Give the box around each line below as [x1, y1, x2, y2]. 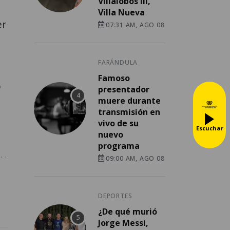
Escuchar [196, 124, 223, 132]
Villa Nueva [98, 7, 145, 18]
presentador [98, 84, 149, 95]
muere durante [98, 95, 161, 107]
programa [98, 140, 140, 152]
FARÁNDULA [98, 58, 138, 67]
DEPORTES [98, 191, 132, 201]
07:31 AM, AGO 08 [105, 21, 165, 30]
